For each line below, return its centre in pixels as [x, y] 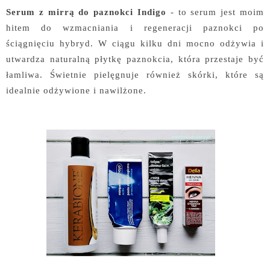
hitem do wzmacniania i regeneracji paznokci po [135, 27]
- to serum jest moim [215, 12]
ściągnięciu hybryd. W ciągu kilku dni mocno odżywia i [135, 43]
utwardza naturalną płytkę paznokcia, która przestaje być [135, 59]
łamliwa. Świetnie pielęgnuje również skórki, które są [135, 74]
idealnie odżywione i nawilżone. [76, 90]
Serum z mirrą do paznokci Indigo [86, 12]
